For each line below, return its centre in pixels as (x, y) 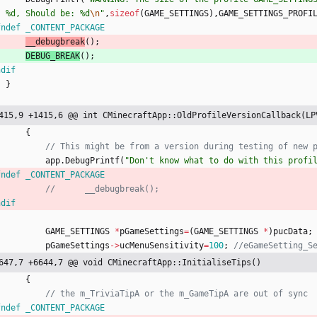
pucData (290, 232)
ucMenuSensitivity (162, 246)
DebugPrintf (92, 161)
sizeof (125, 14)
